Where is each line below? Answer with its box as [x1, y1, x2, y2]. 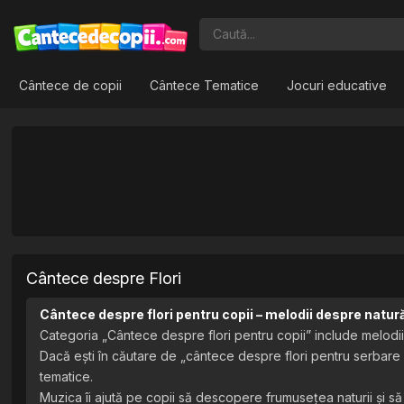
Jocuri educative [287, 78, 388, 93]
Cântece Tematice [150, 78, 260, 93]
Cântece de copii [19, 78, 123, 93]
